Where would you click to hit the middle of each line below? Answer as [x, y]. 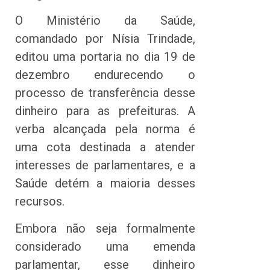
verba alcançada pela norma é [105, 129]
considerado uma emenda [105, 246]
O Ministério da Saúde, [105, 21]
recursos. [40, 202]
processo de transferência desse [105, 93]
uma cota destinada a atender [105, 147]
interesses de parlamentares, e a [105, 165]
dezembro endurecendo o [105, 75]
